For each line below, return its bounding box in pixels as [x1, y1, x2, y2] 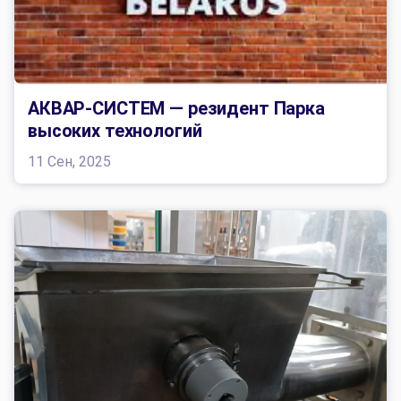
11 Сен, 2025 [28, 152, 111, 170]
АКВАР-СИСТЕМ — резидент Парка [28, 97, 325, 119]
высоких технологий [28, 119, 202, 141]
